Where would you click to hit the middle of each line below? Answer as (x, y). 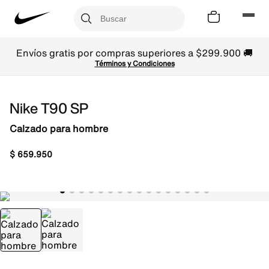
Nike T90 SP (49, 108)
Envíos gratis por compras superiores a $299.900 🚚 (134, 53)
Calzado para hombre (59, 128)
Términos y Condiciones (134, 63)
